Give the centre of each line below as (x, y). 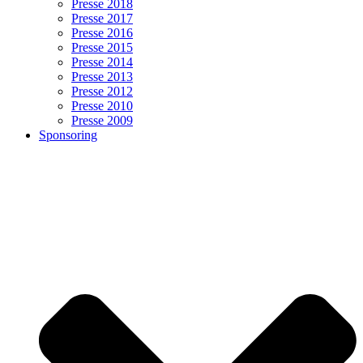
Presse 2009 (102, 120)
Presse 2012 (102, 91)
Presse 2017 (102, 18)
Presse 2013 (102, 76)
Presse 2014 (102, 62)
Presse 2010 (102, 105)
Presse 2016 (102, 32)
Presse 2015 (102, 47)
